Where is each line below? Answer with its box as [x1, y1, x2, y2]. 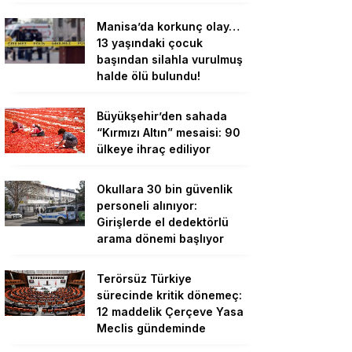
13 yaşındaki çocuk [97, 36, 203, 50]
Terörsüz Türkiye [97, 272, 192, 286]
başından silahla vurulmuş [97, 53, 243, 67]
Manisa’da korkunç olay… [97, 20, 240, 34]
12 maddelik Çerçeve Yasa [97, 305, 244, 319]
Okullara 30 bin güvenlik [97, 182, 233, 196]
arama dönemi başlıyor [97, 232, 224, 246]
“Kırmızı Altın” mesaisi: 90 [97, 126, 240, 140]
